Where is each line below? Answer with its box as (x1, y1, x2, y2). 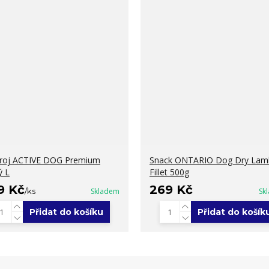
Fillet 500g (150, 166, 189, 178)
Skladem (91, 186, 119, 196)
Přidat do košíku (29, 207, 103, 217)
